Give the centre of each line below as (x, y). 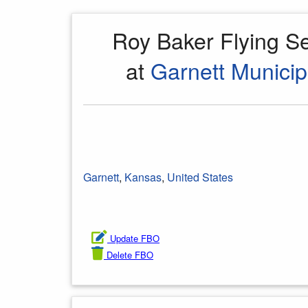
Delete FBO (130, 255)
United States (200, 177)
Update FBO (135, 238)
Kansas (143, 177)
